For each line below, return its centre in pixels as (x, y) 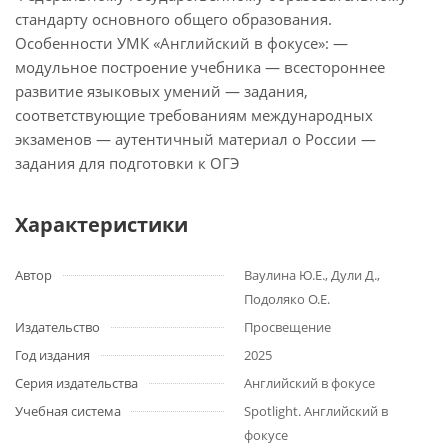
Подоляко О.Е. (287, 299)
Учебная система (68, 411)
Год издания (52, 355)
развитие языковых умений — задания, (161, 91)
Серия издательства (76, 383)
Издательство (57, 327)
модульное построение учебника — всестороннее (200, 67)
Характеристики (101, 224)
